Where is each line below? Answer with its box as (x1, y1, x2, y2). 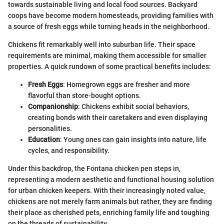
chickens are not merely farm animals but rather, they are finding (8, 197, 212, 205)
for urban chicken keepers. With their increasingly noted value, (8, 186, 205, 194)
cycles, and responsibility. (28, 146, 109, 154)
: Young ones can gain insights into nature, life (60, 135, 206, 143)
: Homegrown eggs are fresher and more (63, 80, 190, 88)
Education (28, 135, 60, 143)
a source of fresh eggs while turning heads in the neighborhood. (8, 22, 209, 30)
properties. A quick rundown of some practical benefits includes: (8, 62, 211, 70)
